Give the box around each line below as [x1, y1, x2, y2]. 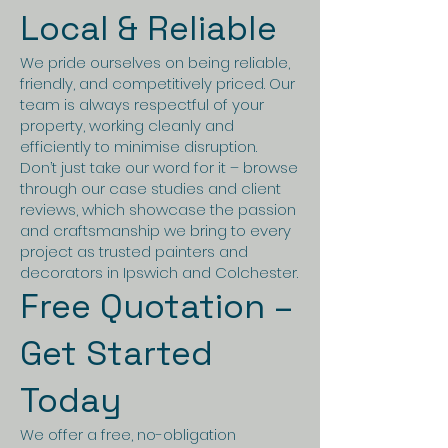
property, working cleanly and [20, 115, 234, 136]
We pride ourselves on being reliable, [20, 52, 290, 73]
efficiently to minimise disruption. [20, 136, 257, 157]
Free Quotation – [20, 285, 293, 328]
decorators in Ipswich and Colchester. [20, 262, 298, 283]
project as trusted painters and [20, 241, 248, 262]
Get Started [20, 332, 213, 375]
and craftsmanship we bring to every [20, 220, 291, 241]
